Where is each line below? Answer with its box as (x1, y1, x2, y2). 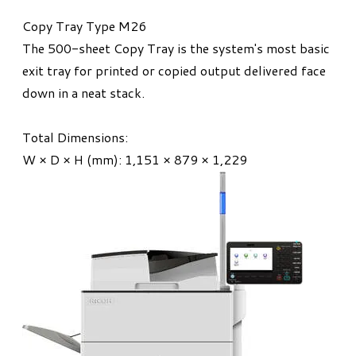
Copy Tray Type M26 (22, 17, 146, 36)
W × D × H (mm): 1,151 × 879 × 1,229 (22, 150, 247, 169)
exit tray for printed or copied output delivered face (22, 61, 326, 80)
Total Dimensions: (22, 128, 128, 147)
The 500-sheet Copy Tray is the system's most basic (22, 39, 330, 58)
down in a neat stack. (22, 83, 145, 103)
